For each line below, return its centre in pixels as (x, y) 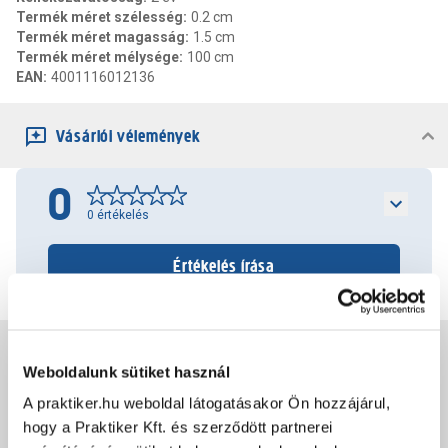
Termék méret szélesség (99, 17)
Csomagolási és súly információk (170, 418)
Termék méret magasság (100, 37)
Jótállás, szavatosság (132, 353)
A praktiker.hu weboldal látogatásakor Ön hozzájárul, (206, 403)
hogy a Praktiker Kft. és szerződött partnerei (178, 427)
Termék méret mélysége (97, 57)
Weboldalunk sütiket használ (126, 371)
